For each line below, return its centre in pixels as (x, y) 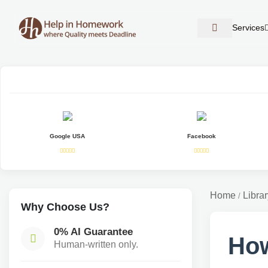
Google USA (68, 136)
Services (249, 28)
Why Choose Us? (65, 207)
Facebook (201, 136)
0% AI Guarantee (93, 232)
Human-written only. (96, 244)
